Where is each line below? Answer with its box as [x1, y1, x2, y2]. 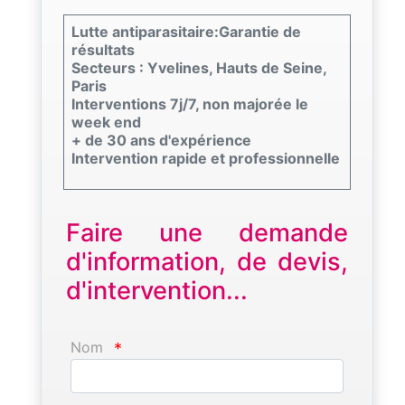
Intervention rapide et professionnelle [71, 148, 340, 167]
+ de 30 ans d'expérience [71, 130, 251, 149]
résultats [71, 40, 135, 59]
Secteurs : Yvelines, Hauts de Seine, [71, 58, 327, 77]
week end [71, 112, 141, 131]
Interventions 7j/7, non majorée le [71, 94, 308, 113]
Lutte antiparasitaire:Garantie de [71, 22, 301, 41]
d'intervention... [66, 275, 248, 306]
